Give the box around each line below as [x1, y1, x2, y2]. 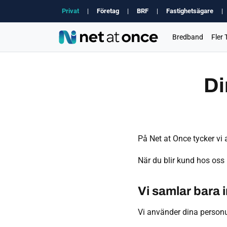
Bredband [172, 33, 203, 42]
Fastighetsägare [166, 7, 213, 15]
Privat [62, 7, 79, 15]
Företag [97, 7, 119, 15]
